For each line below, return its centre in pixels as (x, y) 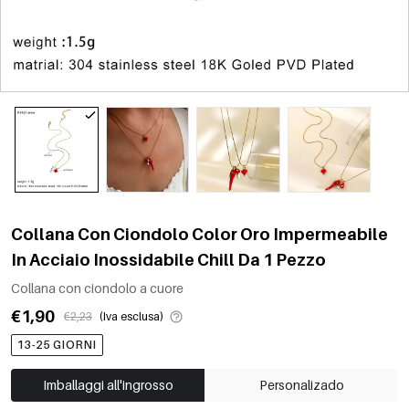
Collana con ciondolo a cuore (97, 288)
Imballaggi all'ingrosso (108, 384)
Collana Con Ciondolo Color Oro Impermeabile (199, 234)
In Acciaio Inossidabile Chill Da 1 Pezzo (168, 259)
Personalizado (301, 384)
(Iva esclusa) (131, 316)
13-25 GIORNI (57, 344)
